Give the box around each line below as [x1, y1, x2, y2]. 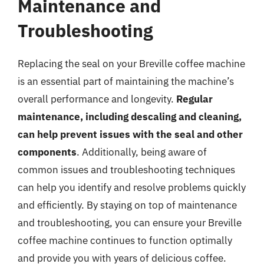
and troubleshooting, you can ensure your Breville [18, 216, 242, 229]
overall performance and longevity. [18, 93, 176, 105]
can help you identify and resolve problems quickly [18, 181, 246, 194]
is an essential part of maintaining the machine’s [18, 75, 234, 88]
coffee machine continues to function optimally [18, 234, 232, 247]
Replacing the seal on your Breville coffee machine [18, 57, 245, 70]
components [18, 146, 77, 159]
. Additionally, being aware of [77, 146, 207, 159]
